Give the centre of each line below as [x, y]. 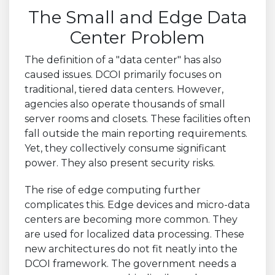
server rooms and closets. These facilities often [137, 118]
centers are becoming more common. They [131, 219]
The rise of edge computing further [113, 190]
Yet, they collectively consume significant [126, 148]
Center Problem [137, 37]
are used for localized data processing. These [134, 234]
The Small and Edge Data [137, 17]
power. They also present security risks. [120, 163]
